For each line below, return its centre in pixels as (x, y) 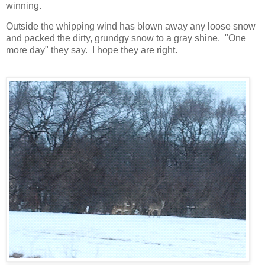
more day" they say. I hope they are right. (92, 50)
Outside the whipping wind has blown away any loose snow (131, 27)
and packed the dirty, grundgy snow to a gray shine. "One (126, 38)
